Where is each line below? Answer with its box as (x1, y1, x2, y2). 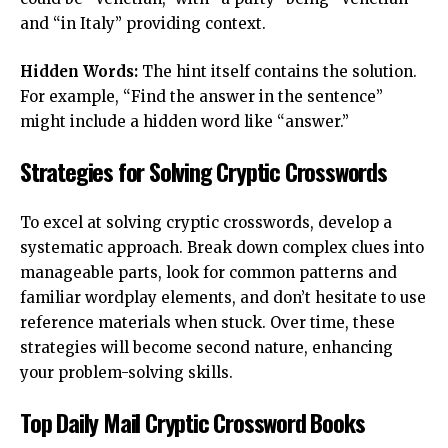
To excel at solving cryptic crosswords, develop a (20, 212, 392, 232)
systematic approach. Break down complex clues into (20, 237, 424, 257)
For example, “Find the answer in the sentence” (20, 86, 383, 106)
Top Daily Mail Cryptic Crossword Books (20, 404, 365, 441)
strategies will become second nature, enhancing (20, 337, 393, 357)
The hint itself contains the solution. (138, 61, 417, 81)
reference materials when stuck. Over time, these (20, 312, 395, 332)
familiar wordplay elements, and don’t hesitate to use (20, 287, 426, 307)
